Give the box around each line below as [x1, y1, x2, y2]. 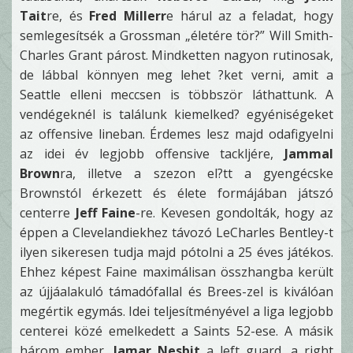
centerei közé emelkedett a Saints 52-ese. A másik [20, 322, 333, 340]
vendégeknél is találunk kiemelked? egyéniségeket [20, 106, 333, 123]
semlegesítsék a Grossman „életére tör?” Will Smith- [20, 27, 333, 44]
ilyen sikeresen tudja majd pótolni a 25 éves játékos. [20, 243, 333, 261]
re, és [46, 7, 90, 24]
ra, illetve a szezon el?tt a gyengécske [60, 165, 333, 182]
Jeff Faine [75, 204, 136, 221]
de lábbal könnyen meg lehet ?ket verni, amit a [20, 66, 333, 84]
